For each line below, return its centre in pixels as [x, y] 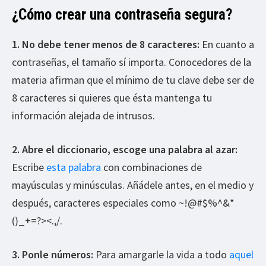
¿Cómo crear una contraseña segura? [122, 15]
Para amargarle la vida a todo [161, 254]
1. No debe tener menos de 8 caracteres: [106, 44]
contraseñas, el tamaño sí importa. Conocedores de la [132, 62]
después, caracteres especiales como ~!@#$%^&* [123, 203]
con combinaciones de [151, 167]
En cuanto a [227, 44]
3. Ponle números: [53, 254]
